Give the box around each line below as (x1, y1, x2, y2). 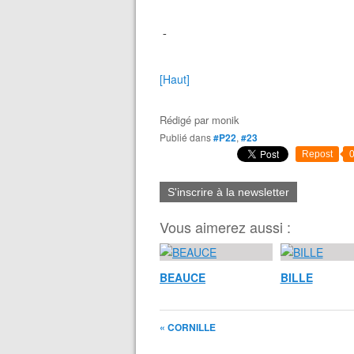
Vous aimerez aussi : (160, 217, 291, 237)
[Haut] (160, 71, 190, 87)
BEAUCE (160, 269, 205, 285)
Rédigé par (160, 112, 212, 127)
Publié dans (166, 130, 211, 144)
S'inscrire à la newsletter (168, 186, 289, 198)
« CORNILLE (160, 320, 216, 334)
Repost (302, 149, 333, 160)
